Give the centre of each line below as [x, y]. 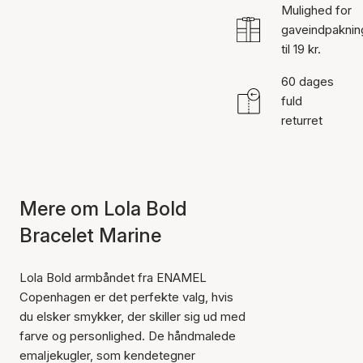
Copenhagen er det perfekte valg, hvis [126, 297]
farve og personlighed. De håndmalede [128, 336]
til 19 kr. [301, 49]
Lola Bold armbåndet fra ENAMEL [113, 278]
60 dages [307, 81]
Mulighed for [316, 10]
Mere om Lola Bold [103, 209]
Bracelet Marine [90, 235]
